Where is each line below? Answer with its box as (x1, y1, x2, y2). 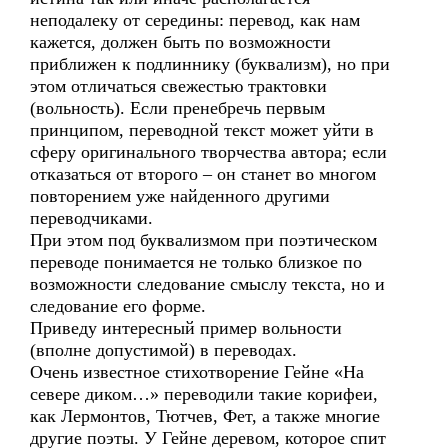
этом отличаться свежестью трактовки (30, 76, 327, 96)
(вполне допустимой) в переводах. (30, 340, 297, 360)
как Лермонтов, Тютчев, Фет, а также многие (30, 406, 380, 426)
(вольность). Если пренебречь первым (30, 98, 325, 118)
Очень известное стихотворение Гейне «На (30, 362, 364, 382)
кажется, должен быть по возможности (30, 32, 331, 52)
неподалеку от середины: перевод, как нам (30, 10, 360, 30)
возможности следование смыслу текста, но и (30, 274, 385, 294)
